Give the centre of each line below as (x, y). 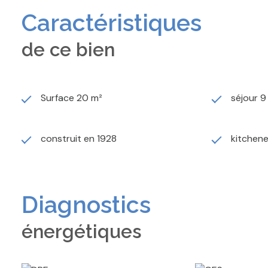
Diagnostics (86, 204)
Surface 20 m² (71, 98)
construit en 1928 (79, 138)
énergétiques (82, 231)
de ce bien (68, 49)
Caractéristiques (112, 22)
